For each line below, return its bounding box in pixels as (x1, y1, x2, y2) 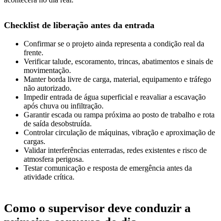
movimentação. (24, 66, 71, 75)
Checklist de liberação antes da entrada (4, 20, 154, 31)
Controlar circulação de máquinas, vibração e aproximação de (24, 128, 215, 137)
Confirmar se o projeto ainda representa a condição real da (24, 39, 204, 48)
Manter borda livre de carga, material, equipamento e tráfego (24, 75, 211, 84)
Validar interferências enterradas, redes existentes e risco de (24, 146, 207, 155)
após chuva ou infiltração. (24, 102, 104, 110)
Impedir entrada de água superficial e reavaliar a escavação (24, 93, 206, 102)
